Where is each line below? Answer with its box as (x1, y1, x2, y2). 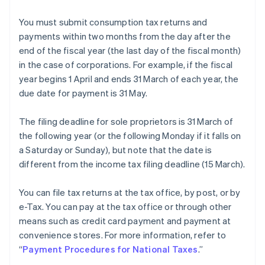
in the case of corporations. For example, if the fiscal (19, 59, 233, 71)
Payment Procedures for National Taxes (22, 243, 198, 256)
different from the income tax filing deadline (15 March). (19, 158, 245, 170)
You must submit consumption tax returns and (19, 16, 208, 28)
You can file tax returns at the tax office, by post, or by (19, 186, 241, 199)
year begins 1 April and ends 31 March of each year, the (19, 73, 239, 85)
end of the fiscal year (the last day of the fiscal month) (19, 44, 241, 57)
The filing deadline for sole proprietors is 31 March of (19, 115, 234, 128)
